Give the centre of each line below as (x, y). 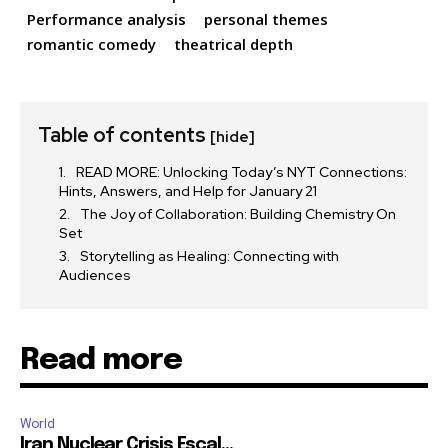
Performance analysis (106, 18)
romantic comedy (91, 43)
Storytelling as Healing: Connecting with (209, 255)
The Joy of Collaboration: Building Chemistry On (238, 213)
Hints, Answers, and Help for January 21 (188, 190)
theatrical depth (233, 43)
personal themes (266, 18)
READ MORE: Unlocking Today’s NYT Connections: (241, 171)
